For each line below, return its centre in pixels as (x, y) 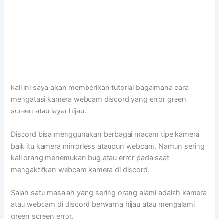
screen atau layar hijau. (49, 111)
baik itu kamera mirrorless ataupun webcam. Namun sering (108, 146)
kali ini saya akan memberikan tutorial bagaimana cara (100, 88)
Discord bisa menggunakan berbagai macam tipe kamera (105, 134)
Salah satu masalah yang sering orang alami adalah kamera (109, 193)
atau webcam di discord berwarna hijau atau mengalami (103, 205)
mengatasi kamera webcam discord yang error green (99, 99)
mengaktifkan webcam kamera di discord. (80, 169)
